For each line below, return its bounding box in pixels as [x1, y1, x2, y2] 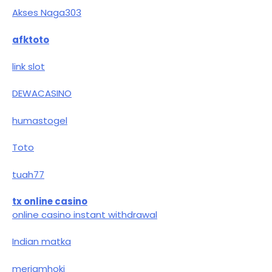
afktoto [12, 33, 49, 46]
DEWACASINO [12, 87, 72, 100]
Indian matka [12, 235, 71, 248]
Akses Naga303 [12, 6, 81, 19]
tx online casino [12, 194, 87, 208]
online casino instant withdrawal [12, 208, 157, 221]
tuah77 [12, 168, 44, 181]
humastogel [12, 114, 67, 127]
